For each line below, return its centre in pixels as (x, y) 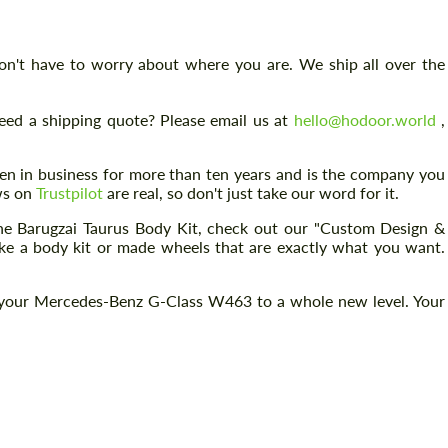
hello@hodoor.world (364, 119)
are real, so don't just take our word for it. (251, 192)
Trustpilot (69, 192)
